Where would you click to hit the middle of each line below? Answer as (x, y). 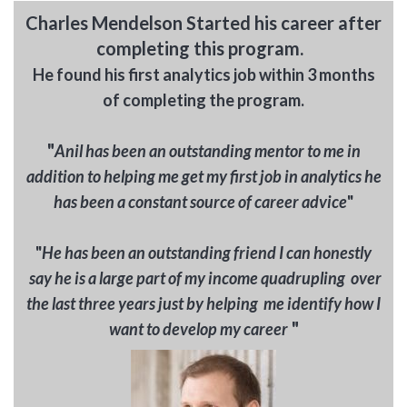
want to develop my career (198, 329)
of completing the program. (203, 100)
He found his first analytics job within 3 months (203, 75)
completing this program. (203, 49)
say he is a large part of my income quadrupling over (203, 278)
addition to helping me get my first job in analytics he (203, 177)
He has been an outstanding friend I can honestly (207, 253)
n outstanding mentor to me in (258, 151)
